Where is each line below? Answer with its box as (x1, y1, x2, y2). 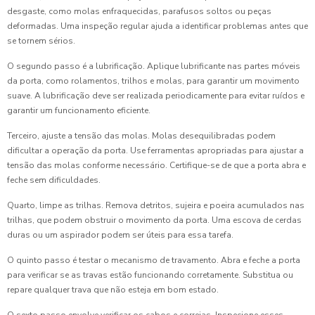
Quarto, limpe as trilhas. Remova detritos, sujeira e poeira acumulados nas (7, 199, 304, 211)
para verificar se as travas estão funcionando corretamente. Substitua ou (7, 269, 293, 281)
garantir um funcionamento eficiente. (7, 104, 150, 116)
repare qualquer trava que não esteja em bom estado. (7, 283, 219, 295)
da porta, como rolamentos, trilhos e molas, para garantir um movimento (7, 75, 300, 86)
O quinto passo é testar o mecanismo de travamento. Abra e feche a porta (7, 254, 300, 266)
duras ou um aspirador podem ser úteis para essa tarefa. (7, 229, 233, 240)
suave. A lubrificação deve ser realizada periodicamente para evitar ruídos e (7, 89, 304, 101)
